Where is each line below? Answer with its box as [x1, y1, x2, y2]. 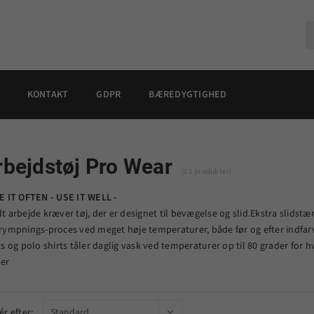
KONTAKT [27, 88, 69, 102]
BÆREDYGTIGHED [149, 88, 227, 102]
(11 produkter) [182, 166, 232, 177]
